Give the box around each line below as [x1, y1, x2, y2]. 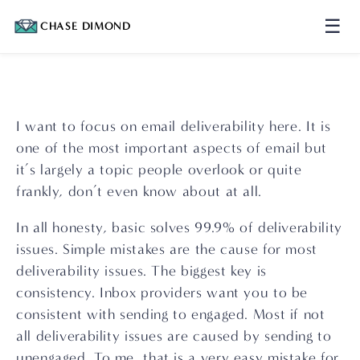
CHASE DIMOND [40, 19, 131, 33]
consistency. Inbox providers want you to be [16, 284, 309, 301]
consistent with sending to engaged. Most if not [16, 306, 325, 323]
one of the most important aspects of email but [16, 140, 327, 157]
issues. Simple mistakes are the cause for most [16, 241, 317, 258]
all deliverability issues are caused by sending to [16, 328, 332, 345]
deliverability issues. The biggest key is [16, 263, 267, 280]
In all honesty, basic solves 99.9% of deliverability [16, 219, 342, 236]
